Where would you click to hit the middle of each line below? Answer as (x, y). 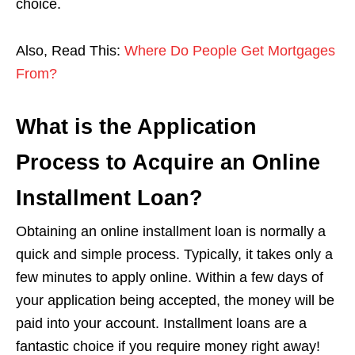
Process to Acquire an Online (168, 162)
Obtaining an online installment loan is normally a (171, 231)
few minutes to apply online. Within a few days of (170, 277)
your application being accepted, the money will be (175, 300)
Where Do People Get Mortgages (230, 51)
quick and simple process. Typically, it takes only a (174, 254)
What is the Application (136, 127)
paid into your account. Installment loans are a (161, 323)
